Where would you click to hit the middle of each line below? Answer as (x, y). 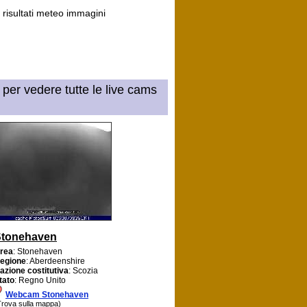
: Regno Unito (40, 280)
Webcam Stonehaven (47, 294)
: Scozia (83, 270)
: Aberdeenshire (56, 261)
